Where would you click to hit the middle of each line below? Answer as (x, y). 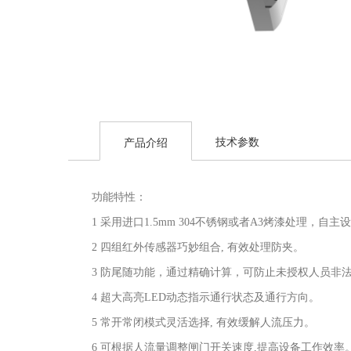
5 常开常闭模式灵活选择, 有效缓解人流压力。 (203, 322)
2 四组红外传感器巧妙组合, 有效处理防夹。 (198, 247)
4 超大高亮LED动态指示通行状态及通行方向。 (206, 297)
